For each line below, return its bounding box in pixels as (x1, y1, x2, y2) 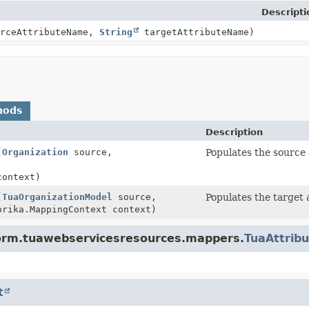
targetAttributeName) (139, 26, 255, 37)
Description (206, 126, 263, 137)
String (99, 26, 132, 37)
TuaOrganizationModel (2, 191, 112, 202)
